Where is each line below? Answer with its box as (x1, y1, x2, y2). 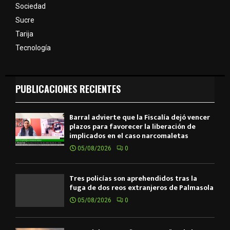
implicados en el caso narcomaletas (69, 130, 188, 142)
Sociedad (15, 2, 46, 11)
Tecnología (15, 44, 51, 52)
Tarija (15, 30, 33, 39)
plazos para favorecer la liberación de (69, 121, 196, 133)
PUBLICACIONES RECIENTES (15, 82, 121, 96)
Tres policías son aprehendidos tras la (69, 172, 197, 185)
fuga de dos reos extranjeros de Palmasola (69, 182, 214, 194)
